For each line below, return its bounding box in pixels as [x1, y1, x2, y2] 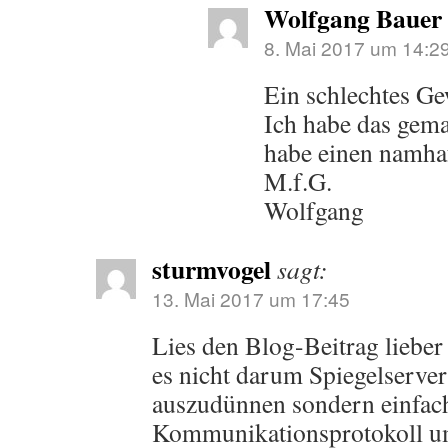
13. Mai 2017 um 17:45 [152, 285, 350, 312]
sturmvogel [152, 250, 271, 288]
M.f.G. [264, 164, 332, 198]
